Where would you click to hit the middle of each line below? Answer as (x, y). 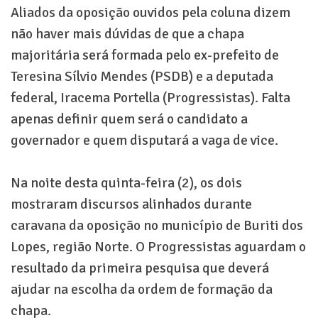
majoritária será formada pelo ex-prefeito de (145, 55)
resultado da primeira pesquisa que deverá (140, 268)
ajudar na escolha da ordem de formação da (142, 290)
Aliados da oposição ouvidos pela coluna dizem (150, 13)
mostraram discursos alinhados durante (131, 204)
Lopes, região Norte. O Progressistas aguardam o (158, 247)
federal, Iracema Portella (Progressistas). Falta (150, 98)
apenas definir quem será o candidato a (129, 119)
